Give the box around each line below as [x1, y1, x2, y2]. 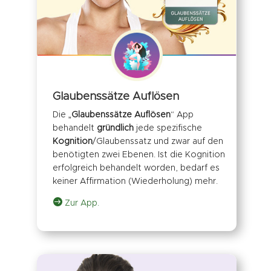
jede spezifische [135, 124, 202, 133]
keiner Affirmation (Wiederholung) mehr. [52, 177, 218, 186]
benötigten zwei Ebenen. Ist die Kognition [52, 151, 225, 160]
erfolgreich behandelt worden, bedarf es [52, 164, 220, 173]
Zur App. [62, 199, 99, 208]
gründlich [96, 124, 136, 133]
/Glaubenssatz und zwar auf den [92, 137, 223, 146]
